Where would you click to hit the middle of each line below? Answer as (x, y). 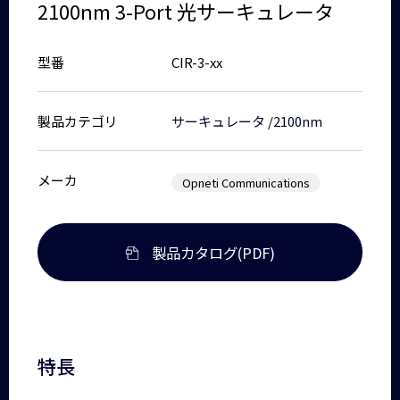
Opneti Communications (246, 183)
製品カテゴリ (78, 121)
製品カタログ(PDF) (213, 252)
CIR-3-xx (197, 62)
